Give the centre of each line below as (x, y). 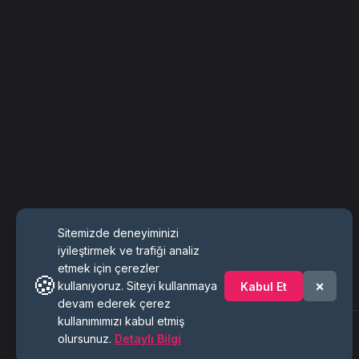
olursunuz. (86, 339)
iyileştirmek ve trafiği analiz (129, 250)
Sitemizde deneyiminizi (118, 233)
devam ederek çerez (114, 303)
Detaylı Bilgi (148, 339)
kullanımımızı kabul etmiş (121, 321)
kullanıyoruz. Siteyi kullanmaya (137, 286)
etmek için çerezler (109, 268)
